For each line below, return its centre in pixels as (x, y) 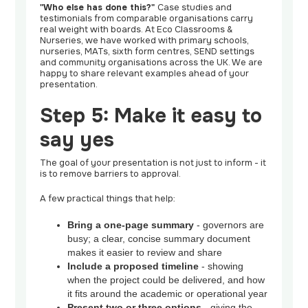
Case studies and (195, 8)
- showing (221, 266)
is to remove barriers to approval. (111, 174)
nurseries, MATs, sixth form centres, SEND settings (147, 52)
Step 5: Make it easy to (151, 116)
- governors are (229, 225)
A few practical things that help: (108, 199)
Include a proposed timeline (133, 266)
